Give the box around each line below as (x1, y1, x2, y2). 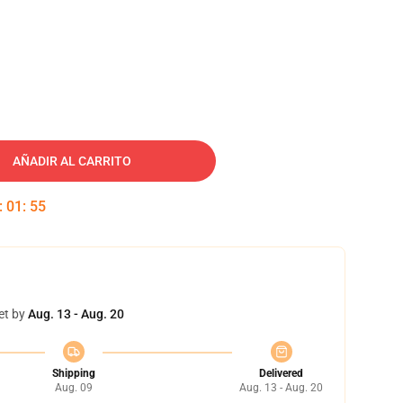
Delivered (259, 367, 303, 380)
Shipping (51, 367, 95, 380)
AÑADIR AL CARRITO (13, 154, 131, 168)
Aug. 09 (54, 381, 93, 394)
